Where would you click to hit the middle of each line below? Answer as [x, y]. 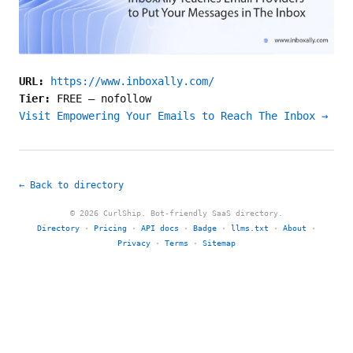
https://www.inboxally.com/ [132, 81]
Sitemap [219, 243]
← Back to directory [71, 185]
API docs [160, 228]
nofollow [126, 98]
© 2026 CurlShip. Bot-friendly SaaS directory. [176, 213]
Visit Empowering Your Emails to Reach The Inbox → [173, 116]
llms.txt [250, 228]
